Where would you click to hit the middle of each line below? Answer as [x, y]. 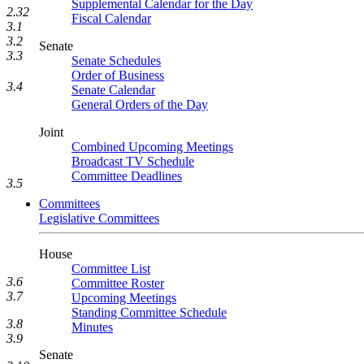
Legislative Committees [99, 218]
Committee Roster [118, 283]
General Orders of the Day [140, 104]
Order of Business [118, 75]
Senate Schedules [116, 61]
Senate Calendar [113, 90]
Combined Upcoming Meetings [152, 147]
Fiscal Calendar [111, 18]
